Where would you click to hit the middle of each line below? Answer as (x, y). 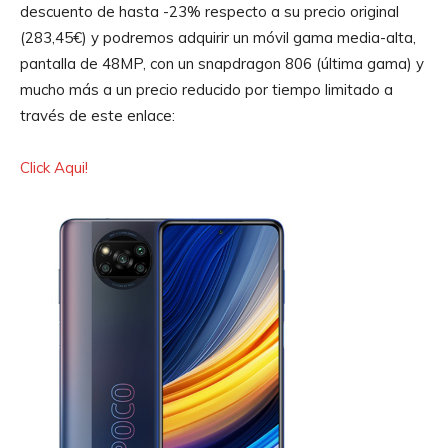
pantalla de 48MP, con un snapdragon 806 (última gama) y (222, 63)
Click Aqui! (54, 167)
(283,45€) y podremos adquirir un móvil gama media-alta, (218, 37)
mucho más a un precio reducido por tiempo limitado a (206, 89)
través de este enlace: (97, 115)
